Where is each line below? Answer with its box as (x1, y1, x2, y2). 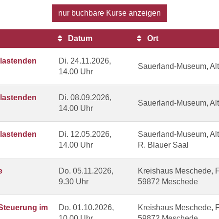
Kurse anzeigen (104, 9, 161, 17)
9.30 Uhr (59, 177, 88, 186)
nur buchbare (58, 9, 104, 17)
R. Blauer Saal (138, 141, 189, 149)
